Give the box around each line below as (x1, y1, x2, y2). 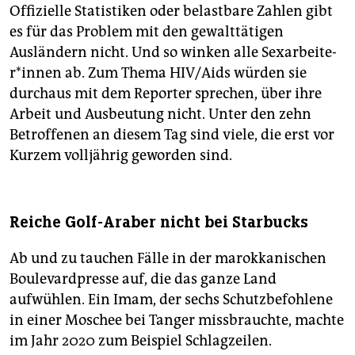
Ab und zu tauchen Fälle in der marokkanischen (10, 250, 326, 268)
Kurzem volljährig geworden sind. (10, 147, 232, 165)
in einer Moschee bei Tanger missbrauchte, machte (10, 311, 344, 330)
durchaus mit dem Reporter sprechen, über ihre (10, 85, 322, 103)
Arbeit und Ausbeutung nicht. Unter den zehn (10, 105, 311, 124)
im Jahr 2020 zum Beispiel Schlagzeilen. (10, 332, 272, 350)
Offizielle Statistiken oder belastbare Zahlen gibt (10, 2, 333, 21)
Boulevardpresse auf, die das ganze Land (10, 270, 277, 288)
